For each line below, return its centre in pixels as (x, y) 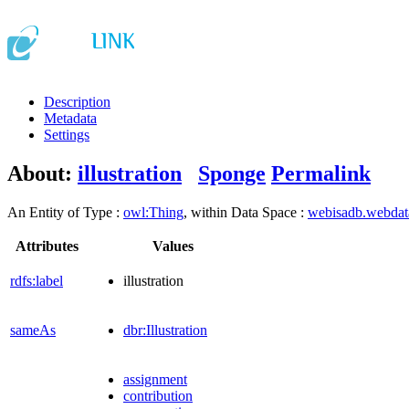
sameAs (33, 330)
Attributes (47, 246)
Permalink (321, 173)
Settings (67, 134)
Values (173, 246)
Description (77, 101)
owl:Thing (153, 212)
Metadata (70, 118)
